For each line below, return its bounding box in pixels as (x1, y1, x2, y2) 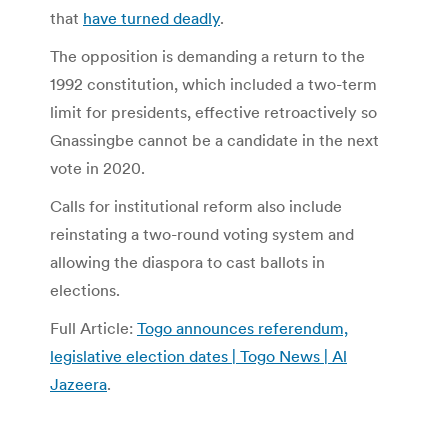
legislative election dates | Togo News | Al (50, 346, 347, 367)
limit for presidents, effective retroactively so (50, 102, 377, 123)
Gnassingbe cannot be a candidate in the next (50, 130, 379, 151)
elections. (50, 280, 120, 301)
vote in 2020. (50, 158, 145, 179)
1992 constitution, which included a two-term (50, 74, 377, 95)
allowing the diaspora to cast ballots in (50, 252, 325, 273)
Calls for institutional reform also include (50, 196, 342, 217)
